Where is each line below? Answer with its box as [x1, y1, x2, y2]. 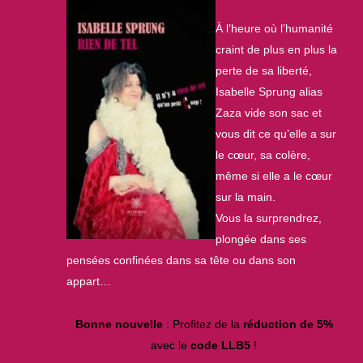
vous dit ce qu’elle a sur [215, 126, 336, 140]
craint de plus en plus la [215, 42, 337, 56]
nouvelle [114, 317, 163, 331]
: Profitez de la [162, 317, 243, 331]
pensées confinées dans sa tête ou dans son [66, 253, 296, 267]
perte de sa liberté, [215, 63, 312, 77]
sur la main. [215, 190, 275, 203]
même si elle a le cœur [215, 169, 332, 182]
